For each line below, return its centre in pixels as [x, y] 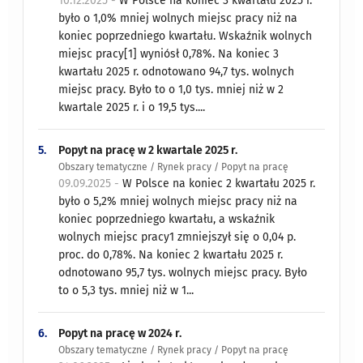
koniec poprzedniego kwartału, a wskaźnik [167, 219]
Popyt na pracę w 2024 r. [120, 333]
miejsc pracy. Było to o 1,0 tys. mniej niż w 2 [171, 89]
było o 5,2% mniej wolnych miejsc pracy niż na [178, 201]
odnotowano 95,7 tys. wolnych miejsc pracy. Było [183, 272]
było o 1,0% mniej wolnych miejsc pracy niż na [178, 18]
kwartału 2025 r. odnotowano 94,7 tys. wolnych [177, 71]
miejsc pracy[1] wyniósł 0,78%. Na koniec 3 [169, 53]
